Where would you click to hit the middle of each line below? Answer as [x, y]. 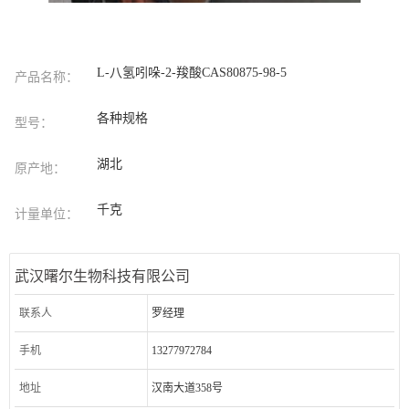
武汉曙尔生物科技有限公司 [103, 277]
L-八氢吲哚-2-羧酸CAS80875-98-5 [192, 73]
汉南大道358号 [187, 388]
